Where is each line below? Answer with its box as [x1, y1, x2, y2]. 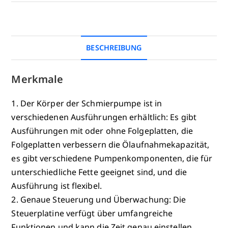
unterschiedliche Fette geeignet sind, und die [11, 166, 187, 178]
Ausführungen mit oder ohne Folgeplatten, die [11, 125, 193, 136]
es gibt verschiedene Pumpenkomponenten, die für [11, 152, 213, 164]
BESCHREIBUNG [86, 42, 142, 52]
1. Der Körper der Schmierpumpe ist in [11, 97, 162, 109]
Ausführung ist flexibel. [11, 180, 102, 191]
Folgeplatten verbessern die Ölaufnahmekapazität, [11, 138, 210, 150]
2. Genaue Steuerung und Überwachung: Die [11, 193, 186, 205]
